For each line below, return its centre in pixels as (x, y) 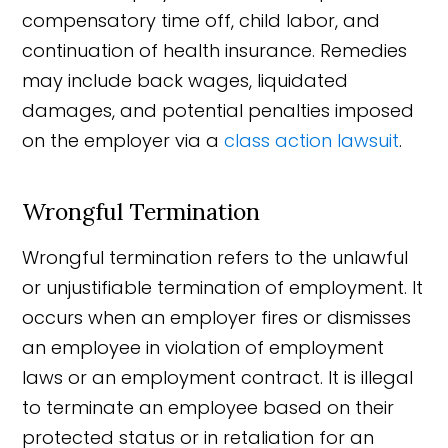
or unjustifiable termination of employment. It (223, 287)
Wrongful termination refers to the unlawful (215, 257)
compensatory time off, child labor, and (201, 20)
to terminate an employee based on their (208, 407)
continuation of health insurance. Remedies (215, 50)
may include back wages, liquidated (185, 80)
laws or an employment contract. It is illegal (218, 377)
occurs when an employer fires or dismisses (217, 317)
